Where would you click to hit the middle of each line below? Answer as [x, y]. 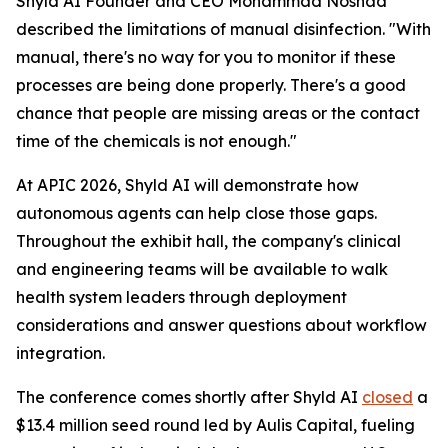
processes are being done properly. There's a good [211, 85]
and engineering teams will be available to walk [202, 269]
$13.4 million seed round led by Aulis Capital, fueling [215, 425]
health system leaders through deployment [181, 297]
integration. [60, 353]
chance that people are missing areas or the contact [218, 113]
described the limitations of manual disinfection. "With [223, 29]
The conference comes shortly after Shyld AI [189, 397]
